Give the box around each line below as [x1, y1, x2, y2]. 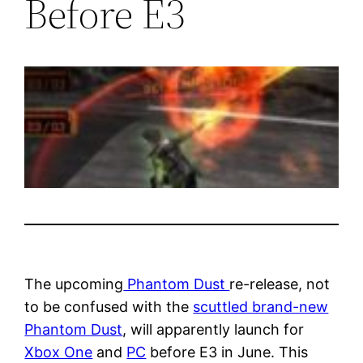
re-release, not [229, 275, 331, 293]
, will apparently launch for [122, 320, 305, 338]
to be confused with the [24, 297, 194, 315]
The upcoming [24, 275, 124, 293]
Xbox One [24, 343, 93, 361]
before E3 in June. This [146, 343, 309, 361]
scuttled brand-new [193, 297, 329, 315]
